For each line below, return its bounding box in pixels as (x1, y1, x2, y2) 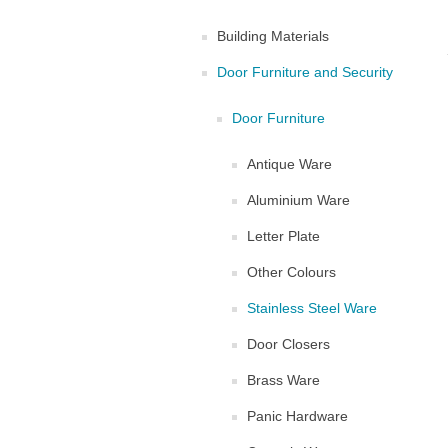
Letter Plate (247, 228, 320, 244)
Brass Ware (247, 372, 320, 388)
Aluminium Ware (247, 192, 350, 208)
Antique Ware (247, 156, 332, 172)
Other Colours (247, 264, 336, 280)
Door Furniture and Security (217, 64, 393, 80)
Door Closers (247, 336, 330, 352)
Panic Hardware (247, 408, 348, 424)
